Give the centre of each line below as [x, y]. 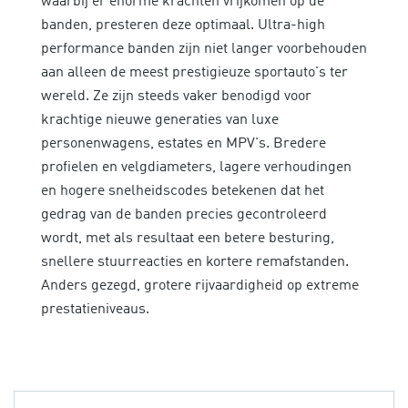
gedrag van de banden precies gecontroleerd [184, 214]
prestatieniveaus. [95, 309]
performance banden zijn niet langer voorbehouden [204, 49]
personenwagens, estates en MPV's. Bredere [184, 143]
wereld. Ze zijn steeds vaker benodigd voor [176, 96]
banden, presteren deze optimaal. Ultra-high [183, 25]
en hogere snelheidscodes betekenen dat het [183, 191]
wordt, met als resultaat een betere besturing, [188, 238]
